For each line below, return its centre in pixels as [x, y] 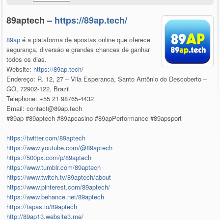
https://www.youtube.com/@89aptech [60, 148]
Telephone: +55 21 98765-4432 [50, 99]
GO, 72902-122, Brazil [38, 89]
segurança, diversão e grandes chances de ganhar [78, 50]
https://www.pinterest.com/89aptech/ [58, 187]
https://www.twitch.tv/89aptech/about [59, 177]
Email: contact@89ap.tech [44, 109]
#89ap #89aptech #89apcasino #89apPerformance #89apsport [94, 118]
